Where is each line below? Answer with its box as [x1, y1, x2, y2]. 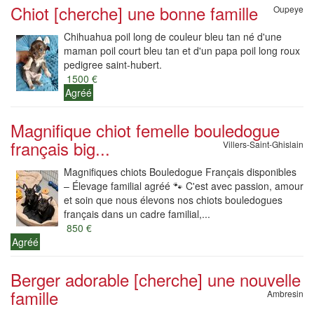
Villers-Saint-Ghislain [223, 138, 303, 150]
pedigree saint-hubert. [64, 57, 162, 71]
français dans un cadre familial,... [64, 207, 210, 221]
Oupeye [273, 3, 303, 15]
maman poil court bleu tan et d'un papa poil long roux [64, 43, 300, 57]
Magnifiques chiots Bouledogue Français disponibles [64, 165, 296, 179]
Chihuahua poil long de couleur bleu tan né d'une [64, 29, 282, 43]
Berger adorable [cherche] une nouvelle [11, 267, 301, 292]
